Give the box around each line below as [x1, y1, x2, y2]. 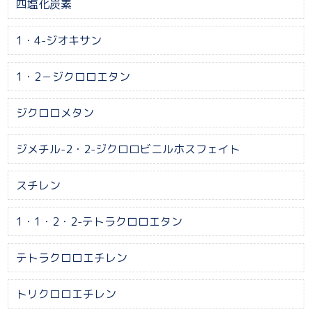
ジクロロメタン [15, 104, 94, 120]
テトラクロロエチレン [15, 249, 127, 265]
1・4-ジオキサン [15, 32, 102, 48]
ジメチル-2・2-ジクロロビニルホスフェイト [15, 141, 240, 157]
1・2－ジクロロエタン [15, 68, 130, 84]
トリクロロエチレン [15, 286, 116, 302]
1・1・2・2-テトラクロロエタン [15, 213, 182, 229]
